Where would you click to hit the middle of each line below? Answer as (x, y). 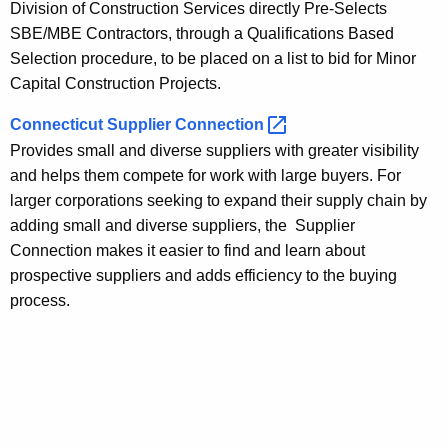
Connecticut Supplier (92, 124)
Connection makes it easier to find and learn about (187, 250)
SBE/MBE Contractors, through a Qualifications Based (202, 33)
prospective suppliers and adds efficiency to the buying (203, 275)
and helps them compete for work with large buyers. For (205, 175)
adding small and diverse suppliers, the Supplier (182, 225)
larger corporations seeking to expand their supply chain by (218, 200)
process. (40, 300)
